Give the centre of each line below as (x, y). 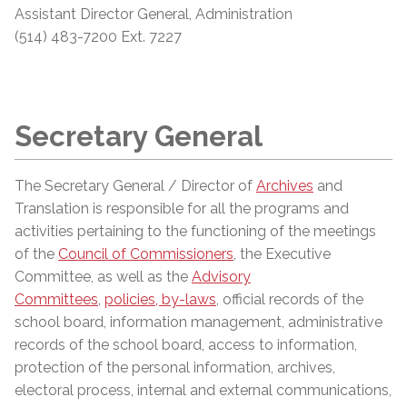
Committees (56, 299)
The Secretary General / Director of (135, 186)
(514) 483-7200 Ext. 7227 (98, 37)
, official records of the (290, 299)
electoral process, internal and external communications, (203, 390)
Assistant (45, 15)
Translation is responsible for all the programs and (182, 208)
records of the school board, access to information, (186, 345)
